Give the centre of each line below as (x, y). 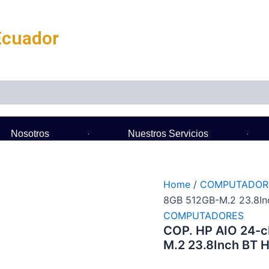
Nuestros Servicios (168, 134)
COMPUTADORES (204, 216)
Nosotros (30, 134)
